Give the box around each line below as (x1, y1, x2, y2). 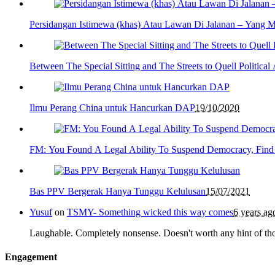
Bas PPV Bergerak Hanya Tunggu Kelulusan (29, 185, 206, 196)
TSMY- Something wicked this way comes (67, 206, 233, 217)
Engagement (5, 252, 57, 263)
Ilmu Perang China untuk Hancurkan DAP (29, 102, 195, 113)
